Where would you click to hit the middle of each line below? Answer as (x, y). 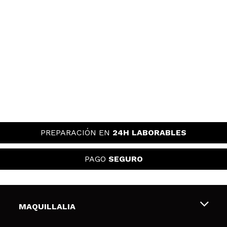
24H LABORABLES (149, 133)
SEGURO (125, 159)
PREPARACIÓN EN (77, 133)
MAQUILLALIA (47, 206)
